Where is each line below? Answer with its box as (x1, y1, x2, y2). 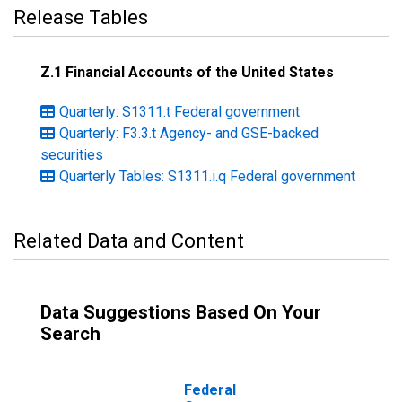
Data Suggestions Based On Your (40, 301, 321, 323)
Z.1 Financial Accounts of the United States (40, 64, 334, 81)
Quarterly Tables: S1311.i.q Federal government (59, 168, 355, 185)
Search (40, 323, 100, 345)
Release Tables (13, 6, 148, 29)
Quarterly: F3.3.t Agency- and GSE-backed (59, 125, 319, 142)
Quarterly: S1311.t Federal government (59, 103, 300, 120)
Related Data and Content (13, 230, 244, 252)
